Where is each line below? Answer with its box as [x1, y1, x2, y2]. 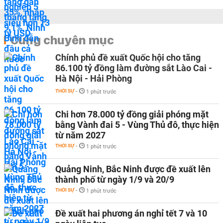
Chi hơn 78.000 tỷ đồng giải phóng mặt [55, 109, 209, 119]
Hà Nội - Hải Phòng [55, 73, 132, 84]
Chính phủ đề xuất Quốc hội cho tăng [55, 52, 201, 63]
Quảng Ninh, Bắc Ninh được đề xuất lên [55, 164, 211, 174]
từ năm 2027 [55, 130, 106, 140]
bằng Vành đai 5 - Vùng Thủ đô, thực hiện [55, 119, 219, 130]
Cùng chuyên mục [10, 32, 114, 47]
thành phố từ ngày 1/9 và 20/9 [55, 174, 174, 185]
